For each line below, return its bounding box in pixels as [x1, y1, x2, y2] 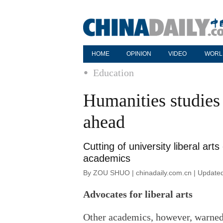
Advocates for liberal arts [83, 189, 193, 200]
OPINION [126, 50, 151, 57]
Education [93, 67, 134, 78]
